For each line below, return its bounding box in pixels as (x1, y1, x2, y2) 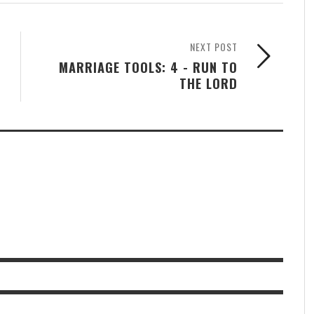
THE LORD (179, 74, 238, 93)
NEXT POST (190, 39, 238, 55)
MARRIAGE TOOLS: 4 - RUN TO (59, 57, 238, 77)
